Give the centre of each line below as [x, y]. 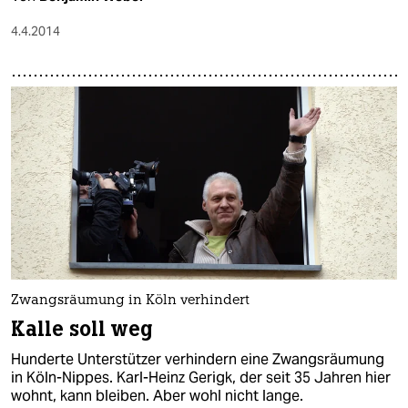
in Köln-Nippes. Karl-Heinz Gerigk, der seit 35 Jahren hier [201, 377]
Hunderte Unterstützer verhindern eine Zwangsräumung [198, 359]
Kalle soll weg [82, 329]
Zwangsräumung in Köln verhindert [130, 301]
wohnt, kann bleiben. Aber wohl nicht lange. [157, 395]
